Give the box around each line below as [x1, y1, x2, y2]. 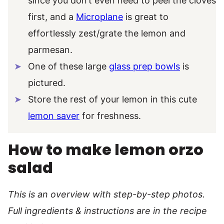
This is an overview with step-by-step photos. [8, 188, 205, 199]
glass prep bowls [109, 60, 180, 71]
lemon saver [28, 110, 79, 121]
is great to [123, 11, 168, 22]
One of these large [28, 60, 109, 71]
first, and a [28, 11, 76, 22]
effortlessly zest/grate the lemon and [28, 27, 185, 38]
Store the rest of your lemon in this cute [28, 93, 197, 104]
